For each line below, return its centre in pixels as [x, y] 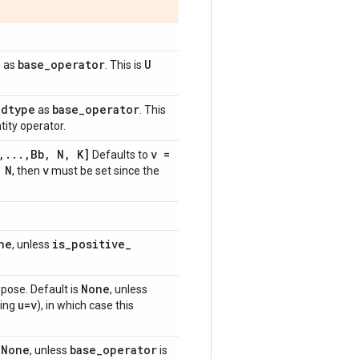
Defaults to [120, 154]
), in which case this [85, 305]
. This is [125, 65]
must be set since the [104, 170]
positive [98, 244]
